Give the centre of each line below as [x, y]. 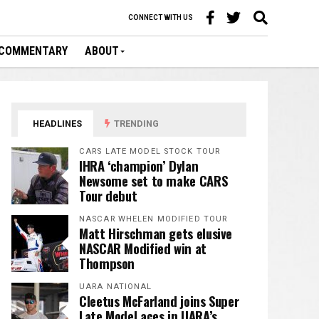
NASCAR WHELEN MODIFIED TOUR [153, 219]
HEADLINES [57, 124]
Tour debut [108, 195]
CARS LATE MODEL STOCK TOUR [150, 151]
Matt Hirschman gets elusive [156, 233]
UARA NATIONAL [116, 287]
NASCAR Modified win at [143, 248]
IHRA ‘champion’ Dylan [139, 166]
